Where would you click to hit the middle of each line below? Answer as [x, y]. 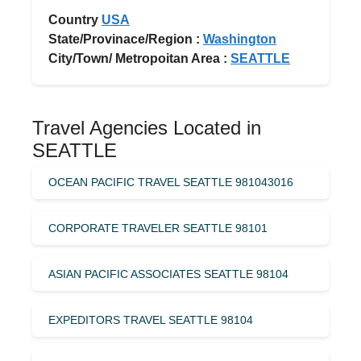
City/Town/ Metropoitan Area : [138, 58]
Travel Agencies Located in [147, 127]
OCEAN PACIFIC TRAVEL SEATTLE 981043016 [171, 182]
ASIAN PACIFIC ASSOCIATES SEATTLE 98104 [168, 274]
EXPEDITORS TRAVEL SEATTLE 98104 [151, 320]
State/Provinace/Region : [124, 39]
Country [73, 19]
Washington [240, 39]
